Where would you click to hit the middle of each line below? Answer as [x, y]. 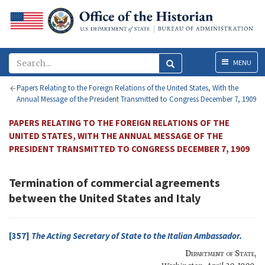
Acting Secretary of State [94, 236]
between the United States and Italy [105, 198]
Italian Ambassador [203, 236]
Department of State [220, 254]
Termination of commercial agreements [114, 183]
